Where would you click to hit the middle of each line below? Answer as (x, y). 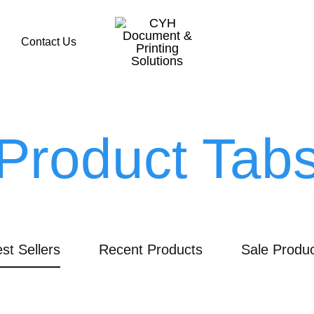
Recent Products (151, 250)
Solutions (140, 155)
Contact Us (49, 42)
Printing (136, 135)
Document (143, 96)
